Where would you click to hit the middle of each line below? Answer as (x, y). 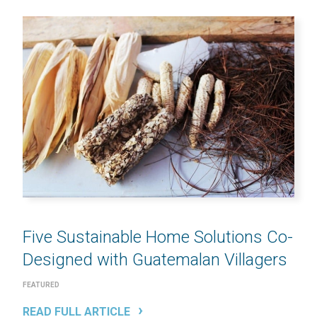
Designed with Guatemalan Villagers (155, 260)
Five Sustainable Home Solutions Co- (158, 237)
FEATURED (41, 285)
